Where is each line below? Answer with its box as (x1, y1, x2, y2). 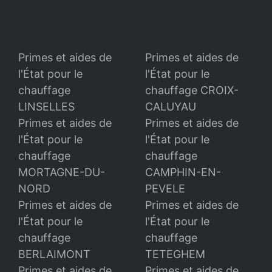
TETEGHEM (145, 248, 205, 261)
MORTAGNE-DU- (18, 166, 105, 179)
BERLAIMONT (18, 248, 90, 261)
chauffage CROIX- (145, 84, 239, 97)
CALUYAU (145, 100, 196, 114)
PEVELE (145, 182, 185, 195)
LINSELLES (18, 100, 75, 114)
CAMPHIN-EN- (145, 166, 221, 179)
